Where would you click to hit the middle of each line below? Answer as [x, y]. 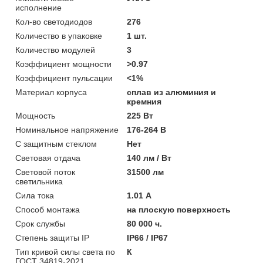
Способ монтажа [48, 209]
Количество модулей [55, 50]
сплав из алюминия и [172, 92]
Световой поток [45, 172]
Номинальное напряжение [67, 129]
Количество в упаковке [59, 36]
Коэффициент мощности [63, 64]
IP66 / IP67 [148, 237]
